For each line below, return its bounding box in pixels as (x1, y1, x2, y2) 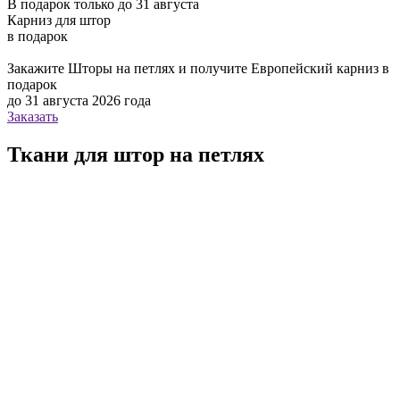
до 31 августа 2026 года (7, 93, 151, 109)
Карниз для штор (7, 12, 111, 29)
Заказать (7, 109, 58, 125)
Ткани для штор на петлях (7, 142, 264, 166)
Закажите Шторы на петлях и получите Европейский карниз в (7, 61, 389, 77)
